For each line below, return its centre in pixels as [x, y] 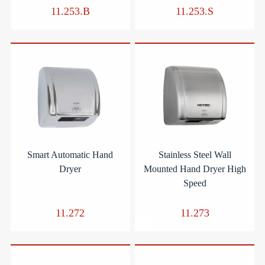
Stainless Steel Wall [195, 154]
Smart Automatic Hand [70, 154]
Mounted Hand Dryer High [195, 169]
